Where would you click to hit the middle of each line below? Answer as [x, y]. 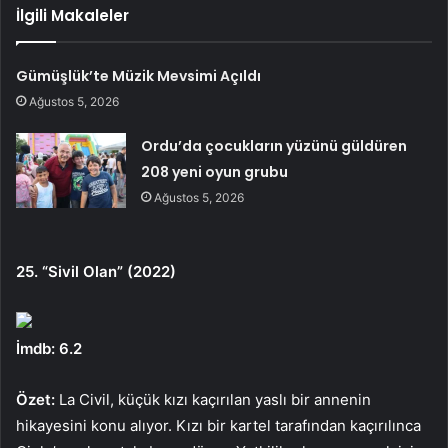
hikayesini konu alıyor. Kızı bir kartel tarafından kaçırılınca [218, 425]
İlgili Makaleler [72, 15]
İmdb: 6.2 [49, 348]
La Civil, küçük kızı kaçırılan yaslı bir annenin [213, 399]
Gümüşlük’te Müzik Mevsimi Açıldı [139, 75]
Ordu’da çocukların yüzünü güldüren [274, 145]
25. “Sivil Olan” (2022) [96, 271]
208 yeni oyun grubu [215, 171]
